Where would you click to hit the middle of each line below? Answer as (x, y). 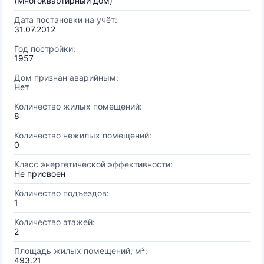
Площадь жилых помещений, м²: (81, 251)
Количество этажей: (55, 222)
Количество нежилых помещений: (83, 135)
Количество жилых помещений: (78, 106)
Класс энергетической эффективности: (93, 164)
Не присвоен (40, 174)
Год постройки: (45, 49)
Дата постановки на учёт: (66, 20)
